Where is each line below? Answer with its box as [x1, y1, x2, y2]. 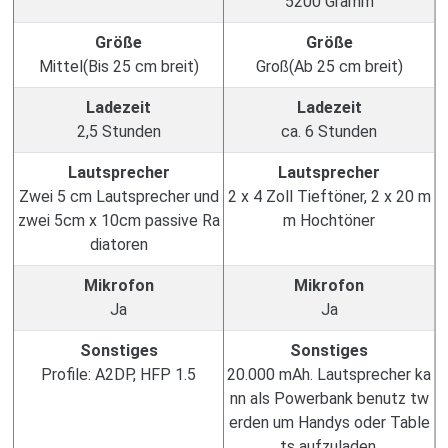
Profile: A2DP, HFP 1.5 [41, 365, 196, 384]
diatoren [89, 235, 148, 254]
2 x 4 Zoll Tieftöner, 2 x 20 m [227, 187, 431, 206]
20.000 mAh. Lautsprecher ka [227, 365, 431, 384]
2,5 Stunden [76, 122, 161, 141]
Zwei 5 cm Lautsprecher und [18, 187, 219, 206]
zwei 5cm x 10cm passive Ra [17, 211, 220, 230]
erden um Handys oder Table [228, 413, 430, 432]
